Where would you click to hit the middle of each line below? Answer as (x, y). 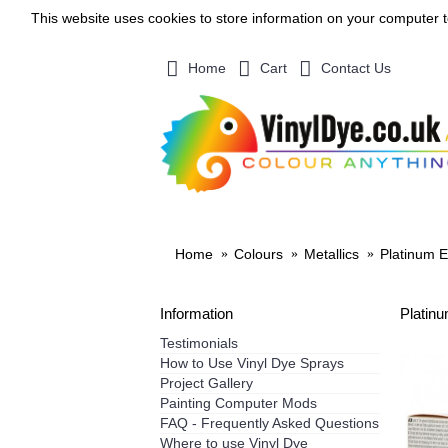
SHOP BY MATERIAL (252, 213)
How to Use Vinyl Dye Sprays (252, 363)
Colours (258, 254)
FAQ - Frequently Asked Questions (269, 423)
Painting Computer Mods (238, 403)
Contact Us (356, 67)
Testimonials (199, 343)
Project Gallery (206, 383)
